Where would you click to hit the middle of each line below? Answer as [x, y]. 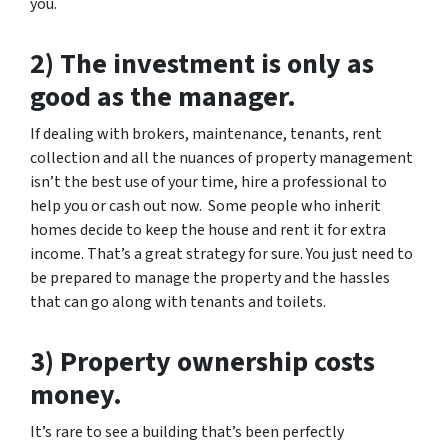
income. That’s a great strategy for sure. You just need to [221, 254]
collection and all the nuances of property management [221, 158]
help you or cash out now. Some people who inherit [205, 206]
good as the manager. [163, 97]
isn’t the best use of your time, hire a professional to [208, 182]
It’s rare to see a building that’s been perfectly [187, 432]
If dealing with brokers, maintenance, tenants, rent [206, 134]
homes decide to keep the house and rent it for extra [208, 230]
